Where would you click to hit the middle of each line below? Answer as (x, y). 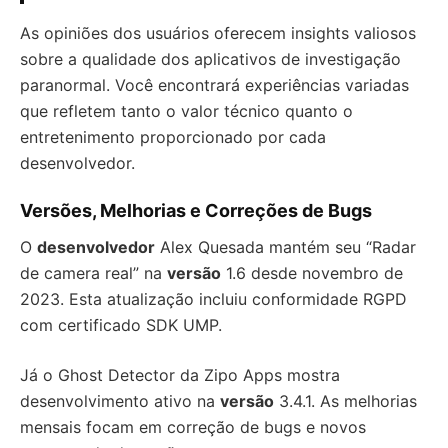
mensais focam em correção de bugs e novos (193, 427)
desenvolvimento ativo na (120, 401)
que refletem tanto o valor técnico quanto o (186, 111)
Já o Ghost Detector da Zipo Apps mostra (180, 375)
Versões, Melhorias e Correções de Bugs (196, 211)
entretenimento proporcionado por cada (173, 137)
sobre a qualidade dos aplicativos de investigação (210, 59)
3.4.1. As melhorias (345, 401)
